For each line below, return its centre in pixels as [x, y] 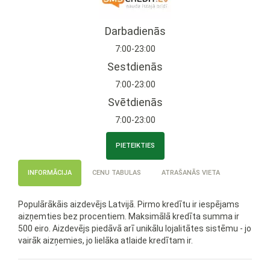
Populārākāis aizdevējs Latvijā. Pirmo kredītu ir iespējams [129, 204]
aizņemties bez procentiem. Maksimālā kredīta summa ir [129, 216]
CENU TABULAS [117, 173]
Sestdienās [135, 67]
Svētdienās [135, 102]
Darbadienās [135, 31]
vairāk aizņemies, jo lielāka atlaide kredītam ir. [105, 240]
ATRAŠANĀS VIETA [191, 173]
